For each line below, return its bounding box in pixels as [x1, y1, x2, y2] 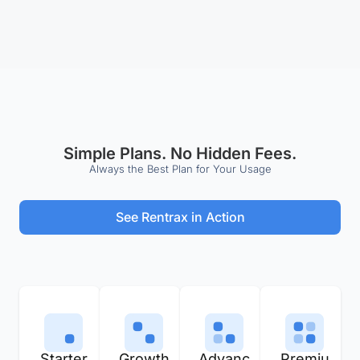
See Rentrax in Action [115, 208, 245, 225]
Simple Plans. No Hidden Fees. [63, 143, 297, 163]
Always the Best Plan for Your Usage [88, 162, 272, 175]
